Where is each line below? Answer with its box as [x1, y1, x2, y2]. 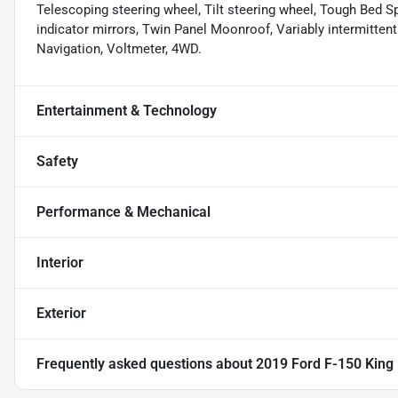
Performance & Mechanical [36, 203, 211, 220]
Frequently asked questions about [36, 354, 256, 372]
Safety [36, 152, 78, 170]
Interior [36, 253, 84, 271]
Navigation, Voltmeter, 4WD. [36, 40, 202, 57]
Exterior [36, 304, 86, 322]
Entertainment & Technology [36, 101, 217, 119]
